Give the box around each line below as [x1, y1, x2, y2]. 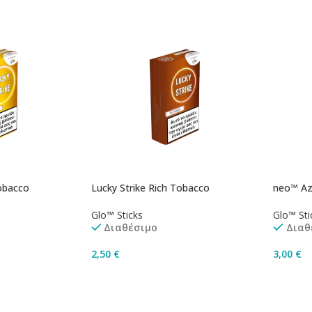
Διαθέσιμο [103, 220, 157, 234]
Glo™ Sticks [91, 208, 143, 221]
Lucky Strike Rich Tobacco [91, 180, 210, 194]
